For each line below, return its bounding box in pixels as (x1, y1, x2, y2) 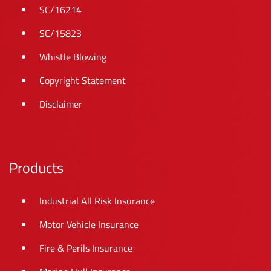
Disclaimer (39, 97, 82, 112)
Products (9, 157, 64, 179)
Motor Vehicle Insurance (39, 217, 139, 232)
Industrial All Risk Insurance (39, 194, 155, 209)
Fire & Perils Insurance (39, 241, 132, 256)
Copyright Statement (39, 73, 126, 88)
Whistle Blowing (39, 50, 106, 65)
